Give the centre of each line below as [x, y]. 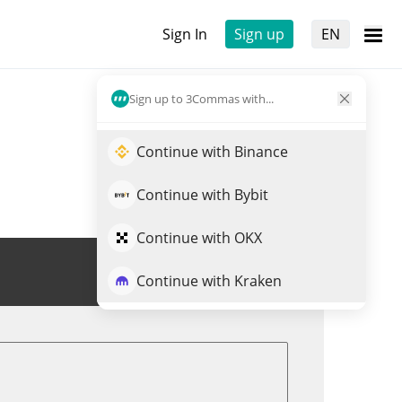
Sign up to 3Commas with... [201, 98]
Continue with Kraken [209, 281]
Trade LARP [236, 272]
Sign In [185, 34]
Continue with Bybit [202, 195]
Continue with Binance [212, 152]
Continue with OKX [199, 238]
